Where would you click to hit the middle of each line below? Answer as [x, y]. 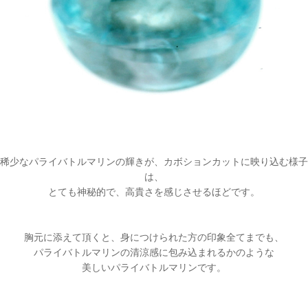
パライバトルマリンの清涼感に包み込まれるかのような [154, 252]
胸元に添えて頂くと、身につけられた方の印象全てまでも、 [154, 237]
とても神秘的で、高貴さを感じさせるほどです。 [154, 191]
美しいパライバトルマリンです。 [154, 267]
